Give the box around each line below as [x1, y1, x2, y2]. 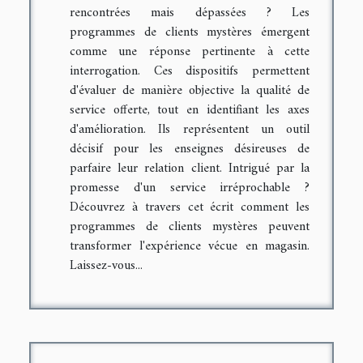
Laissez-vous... [70, 254, 143, 277]
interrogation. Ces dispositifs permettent [70, 59, 310, 83]
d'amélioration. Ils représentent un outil [70, 117, 310, 141]
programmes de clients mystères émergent [70, 20, 310, 44]
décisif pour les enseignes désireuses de [70, 137, 310, 160]
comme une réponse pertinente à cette [70, 40, 310, 63]
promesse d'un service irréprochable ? [70, 176, 310, 199]
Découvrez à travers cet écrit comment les [70, 195, 310, 219]
